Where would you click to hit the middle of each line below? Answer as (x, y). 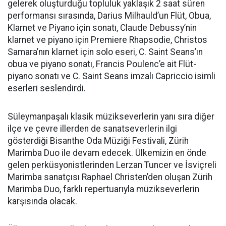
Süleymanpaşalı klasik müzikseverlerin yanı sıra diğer (111, 117)
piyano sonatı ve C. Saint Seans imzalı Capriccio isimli (111, 76)
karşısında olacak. (42, 201)
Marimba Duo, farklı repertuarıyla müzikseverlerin (103, 189)
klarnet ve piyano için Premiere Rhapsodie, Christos (107, 40)
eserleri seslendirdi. (47, 88)
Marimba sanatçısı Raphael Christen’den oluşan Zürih (110, 177)
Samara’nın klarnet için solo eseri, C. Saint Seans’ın (105, 52)
